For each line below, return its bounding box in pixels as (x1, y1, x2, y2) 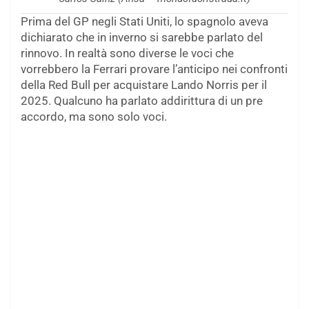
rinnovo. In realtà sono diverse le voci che (21, 46, 234, 60)
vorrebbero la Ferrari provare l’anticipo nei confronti (21, 61, 288, 76)
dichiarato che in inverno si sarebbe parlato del (21, 30, 263, 44)
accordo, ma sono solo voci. (21, 109, 167, 123)
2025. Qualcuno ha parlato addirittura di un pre (21, 93, 263, 108)
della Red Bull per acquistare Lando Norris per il (21, 77, 267, 92)
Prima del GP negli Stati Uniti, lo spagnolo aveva (21, 14, 268, 28)
